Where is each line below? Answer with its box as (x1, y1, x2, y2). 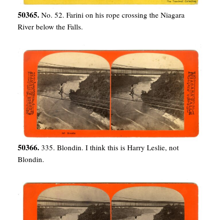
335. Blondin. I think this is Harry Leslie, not (41, 142, 179, 152)
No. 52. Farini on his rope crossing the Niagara (41, 9, 185, 20)
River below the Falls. (18, 21, 83, 31)
